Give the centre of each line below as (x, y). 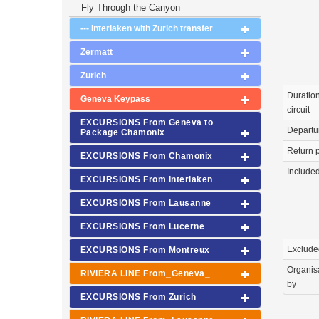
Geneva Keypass (115, 99)
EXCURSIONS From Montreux (145, 250)
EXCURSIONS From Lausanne (146, 203)
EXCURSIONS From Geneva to (147, 122)
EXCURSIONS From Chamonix (147, 156)
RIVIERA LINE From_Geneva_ (145, 273)
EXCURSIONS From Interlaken (147, 179)
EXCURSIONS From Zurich (138, 297)
